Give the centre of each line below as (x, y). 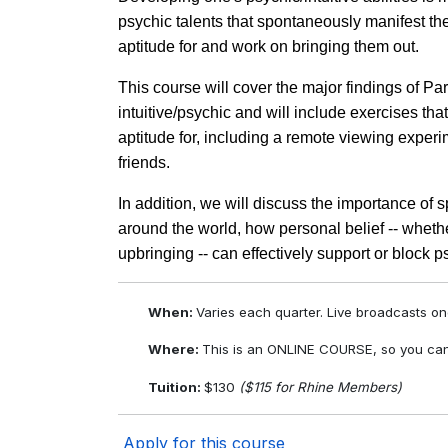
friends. (144, 162)
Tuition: (176, 386)
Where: (175, 349)
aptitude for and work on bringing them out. (268, 46)
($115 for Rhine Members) (320, 386)
